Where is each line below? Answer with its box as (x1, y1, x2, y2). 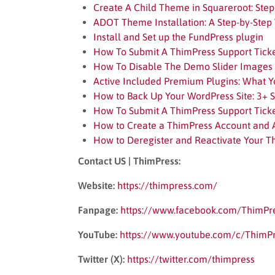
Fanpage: (78, 204, 118, 215)
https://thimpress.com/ (117, 179, 217, 191)
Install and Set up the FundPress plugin (93, 31, 263, 42)
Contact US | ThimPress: (78, 155, 180, 166)
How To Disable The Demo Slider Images (93, 60, 273, 72)
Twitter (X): (78, 253, 125, 265)
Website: (78, 179, 115, 191)
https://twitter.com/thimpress (127, 253, 255, 265)
